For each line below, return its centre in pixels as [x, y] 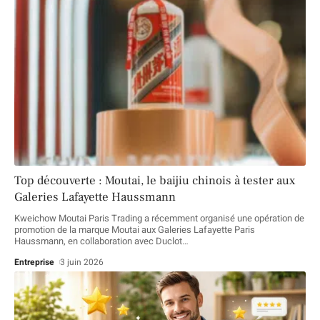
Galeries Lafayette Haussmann [95, 197]
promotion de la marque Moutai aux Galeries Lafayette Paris [135, 229]
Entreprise [34, 262]
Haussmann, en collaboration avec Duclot [98, 241]
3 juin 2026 [82, 262]
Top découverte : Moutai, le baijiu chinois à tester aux [155, 180]
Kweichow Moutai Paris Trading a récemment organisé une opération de [159, 218]
